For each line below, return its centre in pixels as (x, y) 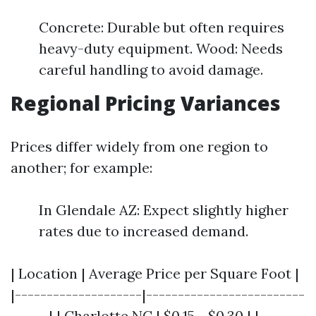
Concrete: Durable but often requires (162, 27)
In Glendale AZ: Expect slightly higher (164, 210)
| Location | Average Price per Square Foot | (155, 273)
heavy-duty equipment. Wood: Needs (161, 48)
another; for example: (81, 168)
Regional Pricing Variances (146, 103)
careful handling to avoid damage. (151, 69)
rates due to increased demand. (144, 231)
